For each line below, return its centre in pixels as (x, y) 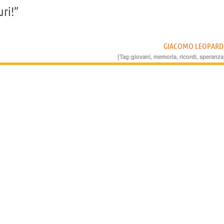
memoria (165, 56)
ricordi (188, 56)
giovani (141, 56)
